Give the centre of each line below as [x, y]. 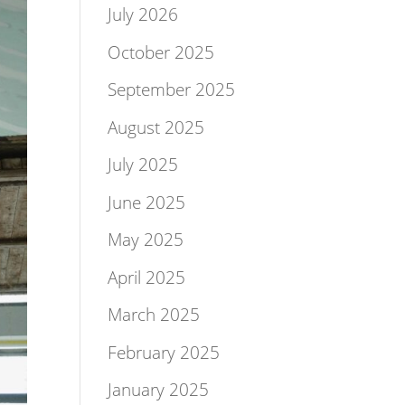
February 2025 [164, 352]
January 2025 [159, 390]
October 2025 [161, 52]
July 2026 [143, 14]
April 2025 [147, 277]
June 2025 [147, 202]
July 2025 [143, 165]
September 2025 [172, 89]
